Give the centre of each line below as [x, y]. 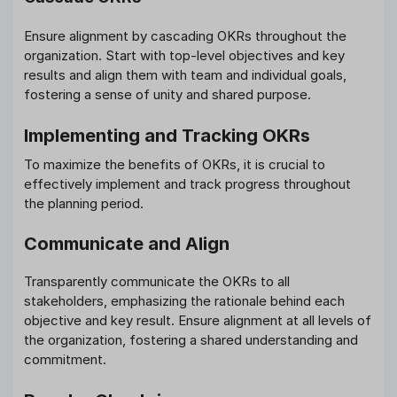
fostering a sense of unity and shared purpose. [167, 95]
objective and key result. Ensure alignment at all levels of [198, 321]
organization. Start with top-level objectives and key [184, 56]
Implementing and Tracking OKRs [167, 135]
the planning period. [84, 203]
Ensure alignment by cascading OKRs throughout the [185, 36]
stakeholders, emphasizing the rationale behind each [184, 301]
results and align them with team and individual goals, [185, 75]
